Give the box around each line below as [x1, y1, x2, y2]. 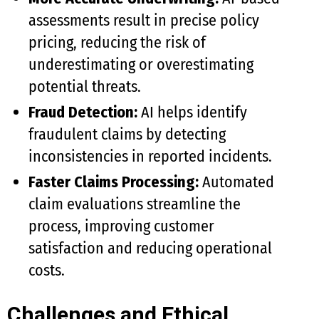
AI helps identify [137, 103, 247, 122]
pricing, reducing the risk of [28, 33, 206, 52]
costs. [28, 261, 65, 280]
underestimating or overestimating [28, 55, 253, 74]
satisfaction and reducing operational [28, 239, 272, 258]
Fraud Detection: [28, 103, 137, 122]
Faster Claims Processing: [28, 172, 199, 192]
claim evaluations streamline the [28, 194, 241, 214]
